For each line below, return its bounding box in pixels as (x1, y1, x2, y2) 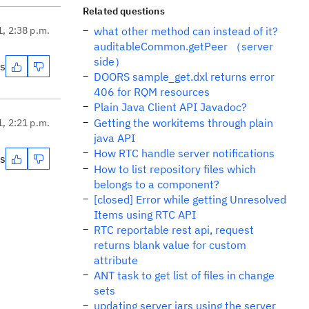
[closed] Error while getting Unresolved (94, 192, 286, 206)
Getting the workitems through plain (94, 116, 273, 130)
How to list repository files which (94, 162, 256, 176)
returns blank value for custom (94, 238, 246, 252)
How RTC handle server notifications (94, 146, 275, 160)
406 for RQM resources (94, 85, 210, 99)
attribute (94, 253, 138, 267)
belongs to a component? (94, 177, 219, 191)
